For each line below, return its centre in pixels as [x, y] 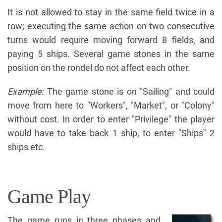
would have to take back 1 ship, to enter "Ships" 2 [111, 133]
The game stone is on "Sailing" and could [129, 92]
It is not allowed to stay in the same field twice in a [111, 12]
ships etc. [26, 147]
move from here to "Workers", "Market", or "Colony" [111, 106]
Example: [26, 92]
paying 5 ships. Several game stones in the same [111, 54]
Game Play [49, 197]
